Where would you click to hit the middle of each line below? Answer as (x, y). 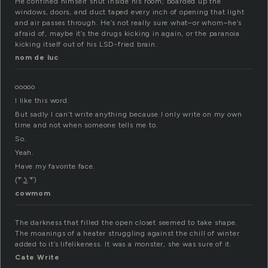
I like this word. (42, 101)
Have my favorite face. (55, 167)
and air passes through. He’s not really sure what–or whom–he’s (128, 23)
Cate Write (37, 258)
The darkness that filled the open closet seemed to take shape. (127, 223)
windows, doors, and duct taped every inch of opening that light (130, 12)
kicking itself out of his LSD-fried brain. (86, 45)
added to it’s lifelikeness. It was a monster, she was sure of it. (124, 244)
